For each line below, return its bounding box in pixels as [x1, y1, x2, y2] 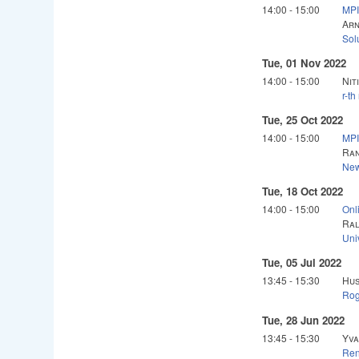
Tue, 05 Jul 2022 [262, 255, 342, 271]
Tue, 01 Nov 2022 [262, 55, 347, 71]
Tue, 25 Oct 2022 [262, 112, 344, 128]
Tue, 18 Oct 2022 [262, 184, 344, 200]
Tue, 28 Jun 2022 [262, 312, 345, 328]
